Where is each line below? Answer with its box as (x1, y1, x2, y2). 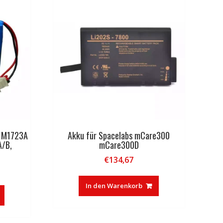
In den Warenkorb (86, 181, 143, 190)
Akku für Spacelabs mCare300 (68, 128, 170, 142)
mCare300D (99, 138, 139, 151)
